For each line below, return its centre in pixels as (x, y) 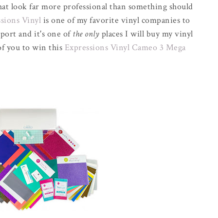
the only (86, 34)
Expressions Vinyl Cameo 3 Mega (125, 47)
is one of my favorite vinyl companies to (116, 20)
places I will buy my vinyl (146, 34)
